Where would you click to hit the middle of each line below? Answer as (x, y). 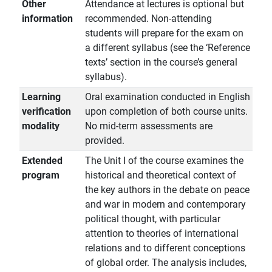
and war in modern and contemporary (165, 205)
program (41, 175)
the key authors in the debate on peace (167, 190)
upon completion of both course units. (166, 112)
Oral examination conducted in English (168, 97)
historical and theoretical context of (161, 175)
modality (41, 126)
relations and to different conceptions (165, 248)
